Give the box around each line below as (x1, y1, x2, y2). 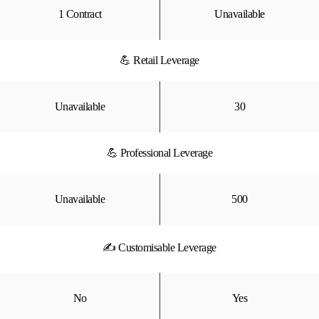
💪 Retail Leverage (120, 54, 199, 66)
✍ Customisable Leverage (103, 241, 216, 253)
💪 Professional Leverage (106, 147, 213, 159)
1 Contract (58, 8, 102, 20)
